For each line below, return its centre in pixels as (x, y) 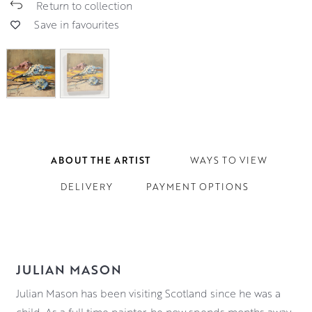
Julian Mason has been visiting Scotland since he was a (148, 293)
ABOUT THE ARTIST (100, 160)
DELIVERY (86, 186)
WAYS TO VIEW (228, 160)
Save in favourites (77, 24)
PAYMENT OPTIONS (197, 186)
